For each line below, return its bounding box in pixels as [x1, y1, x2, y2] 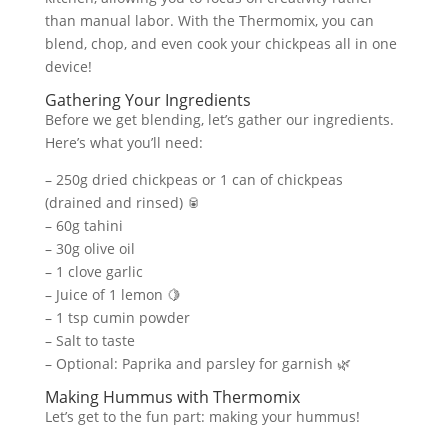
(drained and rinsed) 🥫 [44, 193, 201, 212]
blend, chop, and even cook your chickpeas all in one [44, 34, 397, 53]
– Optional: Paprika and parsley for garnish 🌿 [44, 354, 351, 373]
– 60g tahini [44, 216, 123, 235]
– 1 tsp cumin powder [44, 308, 190, 327]
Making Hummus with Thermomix [44, 386, 300, 408]
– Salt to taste [44, 331, 135, 350]
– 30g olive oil [44, 239, 135, 258]
